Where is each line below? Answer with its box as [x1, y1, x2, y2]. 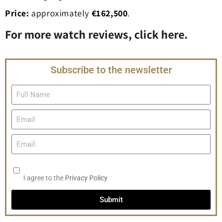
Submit [99, 195, 123, 204]
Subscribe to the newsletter [50, 64, 172, 76]
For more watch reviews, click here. [5, 26, 188, 43]
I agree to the [23, 174, 65, 182]
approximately [29, 7, 92, 19]
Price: [5, 7, 29, 19]
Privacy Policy [65, 174, 108, 182]
